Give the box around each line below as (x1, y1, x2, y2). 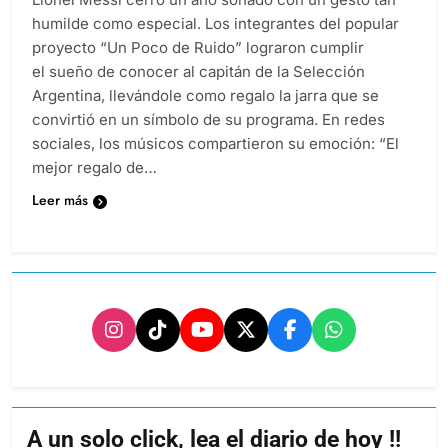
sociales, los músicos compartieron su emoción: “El (32, 134, 399, 154)
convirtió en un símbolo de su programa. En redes (32, 110, 385, 130)
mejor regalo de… (32, 158, 157, 178)
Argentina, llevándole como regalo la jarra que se (32, 86, 379, 106)
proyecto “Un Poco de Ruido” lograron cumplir (32, 38, 364, 58)
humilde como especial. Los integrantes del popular (32, 14, 399, 34)
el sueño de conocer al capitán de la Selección (32, 62, 365, 82)
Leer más (32, 190, 88, 211)
